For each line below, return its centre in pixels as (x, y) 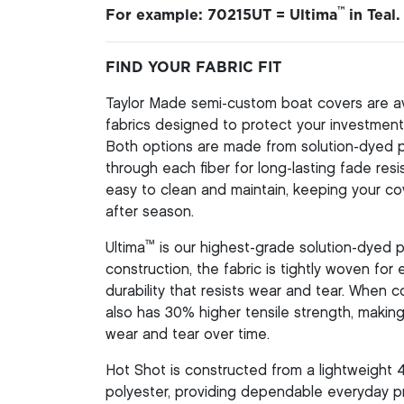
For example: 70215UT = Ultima (221, 15)
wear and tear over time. (188, 335)
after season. (150, 212)
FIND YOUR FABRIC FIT (193, 67)
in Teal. (372, 15)
